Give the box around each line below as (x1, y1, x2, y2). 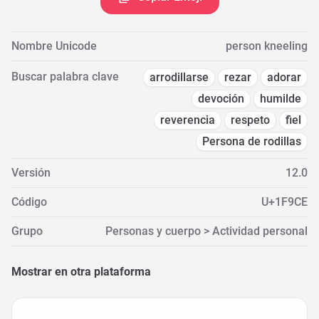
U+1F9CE (261, 195, 308, 209)
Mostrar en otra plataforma (11, 265, 151, 278)
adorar (267, 70, 301, 84)
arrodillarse (150, 70, 209, 84)
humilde (260, 92, 301, 105)
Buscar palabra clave (11, 70, 119, 83)
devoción (198, 92, 244, 105)
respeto (231, 113, 270, 127)
